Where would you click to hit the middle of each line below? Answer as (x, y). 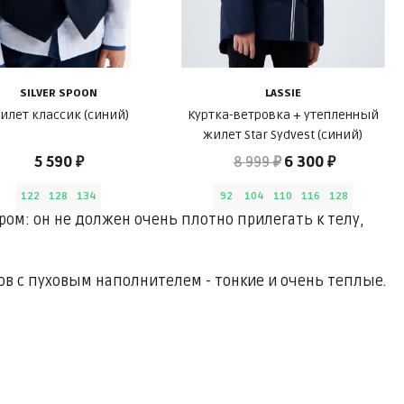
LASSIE (283, 93)
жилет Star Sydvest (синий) (283, 134)
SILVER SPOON (59, 93)
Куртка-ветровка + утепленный (283, 115)
